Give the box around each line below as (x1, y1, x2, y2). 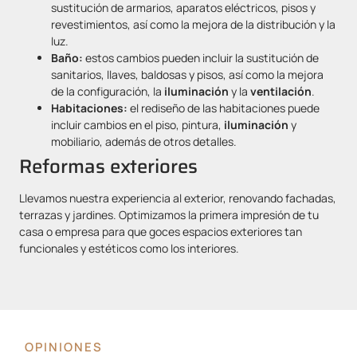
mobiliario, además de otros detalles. (51, 134, 237, 150)
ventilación (250, 84, 312, 100)
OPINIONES (25, 338, 103, 355)
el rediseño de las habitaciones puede (127, 100, 320, 116)
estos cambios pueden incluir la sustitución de (83, 50, 319, 66)
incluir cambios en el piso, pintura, (51, 117, 224, 133)
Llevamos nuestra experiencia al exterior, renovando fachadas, (19, 190, 336, 206)
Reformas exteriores (19, 151, 198, 182)
